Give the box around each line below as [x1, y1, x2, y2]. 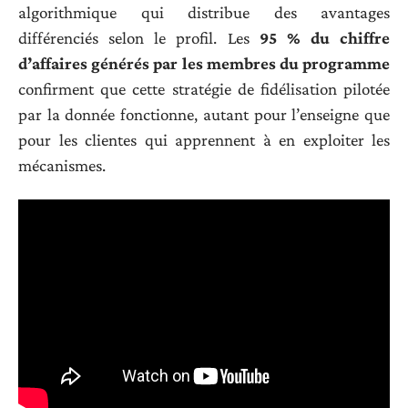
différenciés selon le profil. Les [18, 28, 260, 48]
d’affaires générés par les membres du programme [18, 54, 390, 74]
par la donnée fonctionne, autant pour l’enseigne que [18, 105, 390, 125]
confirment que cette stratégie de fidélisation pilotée [18, 79, 390, 99]
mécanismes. [18, 156, 106, 176]
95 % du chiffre [259, 28, 390, 48]
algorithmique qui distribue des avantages [18, 3, 390, 23]
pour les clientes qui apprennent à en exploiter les [18, 130, 390, 150]
